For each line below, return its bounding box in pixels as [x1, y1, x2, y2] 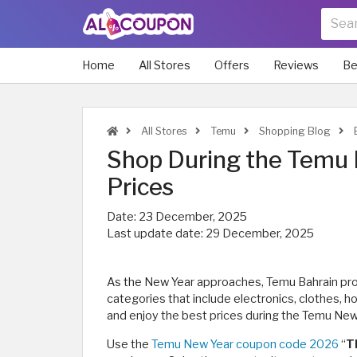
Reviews [273, 58, 319, 73]
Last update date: [107, 226, 206, 241]
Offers [214, 58, 249, 73]
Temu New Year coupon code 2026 [151, 337, 339, 351]
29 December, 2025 [206, 226, 314, 241]
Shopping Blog [257, 125, 331, 137]
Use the [107, 337, 151, 351]
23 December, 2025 [139, 210, 247, 224]
